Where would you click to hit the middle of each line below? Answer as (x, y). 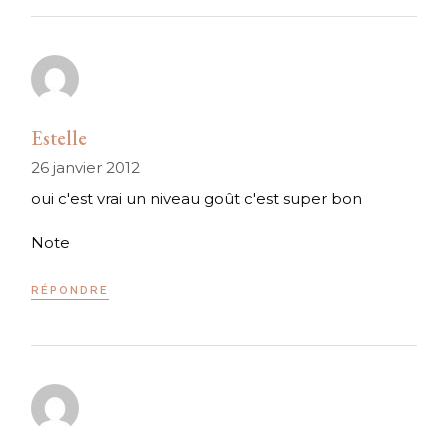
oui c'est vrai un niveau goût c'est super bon (197, 199)
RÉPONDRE (70, 291)
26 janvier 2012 (86, 168)
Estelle (59, 138)
